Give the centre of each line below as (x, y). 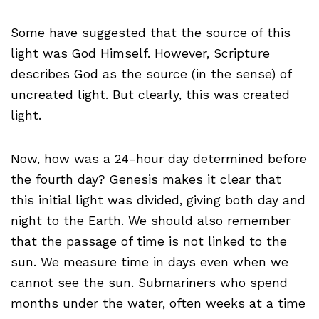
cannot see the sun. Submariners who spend (149, 283)
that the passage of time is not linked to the (149, 242)
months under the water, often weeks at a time (158, 304)
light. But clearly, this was (158, 95)
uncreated (42, 95)
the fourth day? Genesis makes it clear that (146, 180)
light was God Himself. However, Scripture (140, 54)
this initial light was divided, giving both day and (158, 200)
